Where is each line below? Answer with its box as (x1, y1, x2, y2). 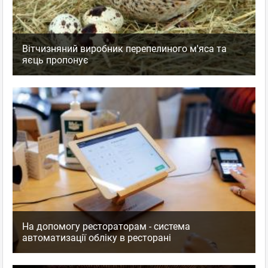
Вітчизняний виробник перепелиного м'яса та (22, 42, 227, 54)
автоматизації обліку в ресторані (22, 232, 171, 244)
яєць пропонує (22, 54, 89, 66)
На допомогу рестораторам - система (22, 221, 190, 233)
